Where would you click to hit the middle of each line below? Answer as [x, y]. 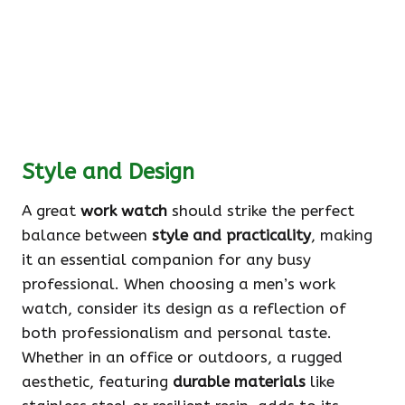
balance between [87, 235]
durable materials [239, 382]
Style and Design [108, 172]
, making [342, 235]
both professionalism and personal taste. [177, 333]
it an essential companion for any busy [166, 260]
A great [51, 211]
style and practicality [231, 235]
